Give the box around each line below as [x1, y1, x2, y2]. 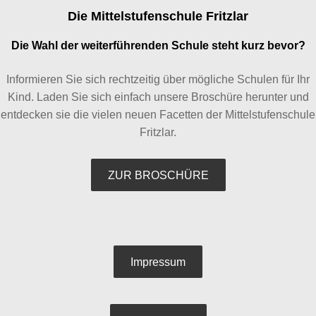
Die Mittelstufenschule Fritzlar [68, 9, 248, 23]
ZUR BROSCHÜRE [107, 169, 209, 181]
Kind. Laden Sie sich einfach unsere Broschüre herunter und [7, 91, 309, 103]
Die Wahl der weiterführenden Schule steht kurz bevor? [11, 39, 305, 51]
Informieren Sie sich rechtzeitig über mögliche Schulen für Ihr [6, 73, 310, 85]
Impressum [130, 256, 186, 268]
